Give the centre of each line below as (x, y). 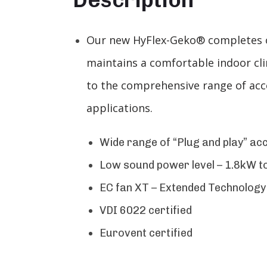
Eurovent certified (146, 233)
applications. (119, 108)
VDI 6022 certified (146, 210)
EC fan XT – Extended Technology (183, 188)
